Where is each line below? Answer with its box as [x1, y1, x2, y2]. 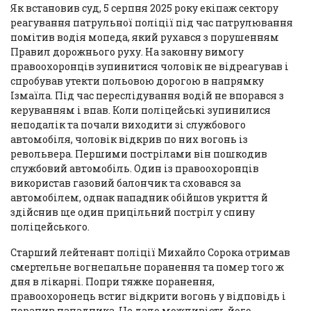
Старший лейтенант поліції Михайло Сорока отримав [10, 245, 290, 259]
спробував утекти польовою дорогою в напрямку [10, 74, 264, 87]
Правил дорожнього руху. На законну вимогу [10, 44, 244, 58]
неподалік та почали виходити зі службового [10, 117, 246, 131]
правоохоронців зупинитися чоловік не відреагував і [10, 59, 289, 73]
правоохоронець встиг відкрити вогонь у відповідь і [10, 289, 286, 303]
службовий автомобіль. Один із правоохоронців [10, 161, 259, 175]
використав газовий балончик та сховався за [10, 176, 241, 190]
